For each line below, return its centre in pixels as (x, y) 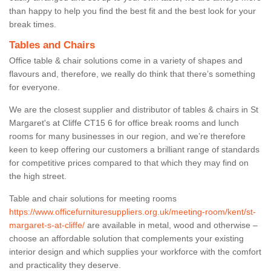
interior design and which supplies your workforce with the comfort (135, 251)
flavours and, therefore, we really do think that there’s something (132, 73)
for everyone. (36, 87)
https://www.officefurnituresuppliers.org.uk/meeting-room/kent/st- (132, 211)
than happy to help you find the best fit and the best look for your (132, 11)
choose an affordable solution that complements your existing (126, 238)
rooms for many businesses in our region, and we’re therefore (127, 136)
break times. (33, 24)
